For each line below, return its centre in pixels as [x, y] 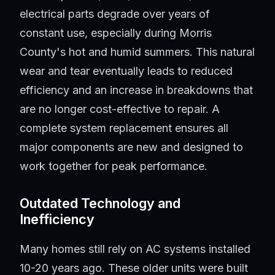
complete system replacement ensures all [124, 128]
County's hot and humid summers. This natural [137, 52]
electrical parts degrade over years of [115, 14]
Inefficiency [57, 219]
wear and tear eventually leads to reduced [126, 71]
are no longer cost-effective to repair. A [120, 109]
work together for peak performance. [114, 166]
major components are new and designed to [131, 147]
